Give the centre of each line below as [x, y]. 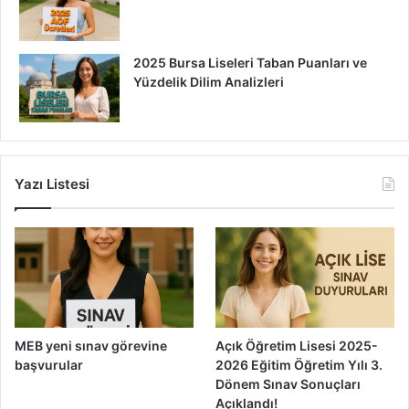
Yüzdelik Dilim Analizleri [209, 82]
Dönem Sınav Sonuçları [288, 384]
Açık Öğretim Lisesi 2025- [297, 346]
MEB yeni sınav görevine [91, 346]
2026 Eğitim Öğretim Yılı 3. [299, 365]
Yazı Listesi [52, 184]
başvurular [49, 365]
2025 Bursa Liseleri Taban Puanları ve [250, 63]
